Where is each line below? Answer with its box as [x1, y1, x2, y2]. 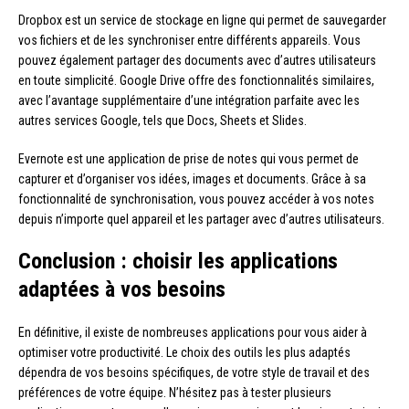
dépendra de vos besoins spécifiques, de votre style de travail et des [18, 365, 370, 381]
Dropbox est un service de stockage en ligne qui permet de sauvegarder [18, 13, 386, 28]
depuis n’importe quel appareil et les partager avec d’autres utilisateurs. [18, 212, 384, 227]
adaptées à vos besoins [18, 277, 225, 303]
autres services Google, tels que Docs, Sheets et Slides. [18, 113, 307, 129]
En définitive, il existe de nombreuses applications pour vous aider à [18, 325, 367, 341]
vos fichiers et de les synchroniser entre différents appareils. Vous [18, 33, 361, 48]
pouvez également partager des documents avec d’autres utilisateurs [18, 53, 376, 68]
